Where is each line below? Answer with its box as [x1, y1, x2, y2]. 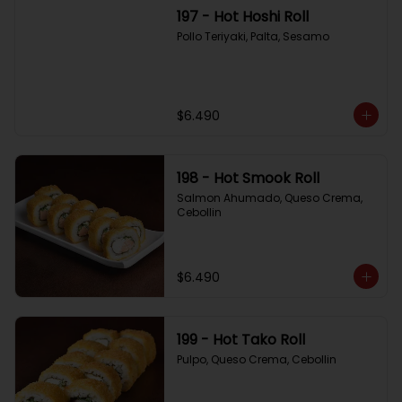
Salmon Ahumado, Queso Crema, [176, 190, 363, 205]
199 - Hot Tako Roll [176, 329, 305, 350]
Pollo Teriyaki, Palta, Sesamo [176, 29, 329, 44]
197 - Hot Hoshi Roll [176, 6, 309, 27]
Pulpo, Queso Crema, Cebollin [176, 352, 336, 367]
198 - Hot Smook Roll [176, 168, 319, 188]
